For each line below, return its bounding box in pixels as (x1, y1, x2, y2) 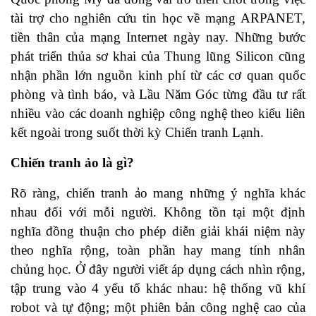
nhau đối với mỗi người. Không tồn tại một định (11, 205, 305, 220)
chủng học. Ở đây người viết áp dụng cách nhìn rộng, (11, 262, 305, 277)
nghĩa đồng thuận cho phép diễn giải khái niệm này (11, 224, 305, 239)
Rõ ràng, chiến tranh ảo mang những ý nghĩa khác (11, 186, 305, 201)
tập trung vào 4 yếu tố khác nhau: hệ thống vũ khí (11, 281, 305, 296)
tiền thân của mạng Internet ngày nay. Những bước (11, 30, 305, 45)
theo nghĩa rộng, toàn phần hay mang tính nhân (11, 243, 305, 258)
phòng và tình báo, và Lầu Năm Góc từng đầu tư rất (11, 87, 305, 102)
